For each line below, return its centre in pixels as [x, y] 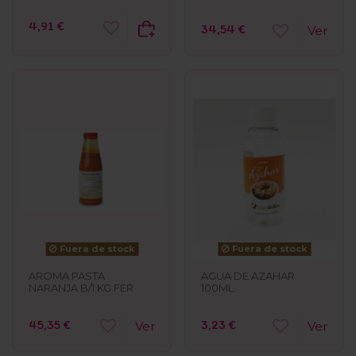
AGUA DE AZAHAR [248, 275]
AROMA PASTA [67, 275]
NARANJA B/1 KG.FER [81, 287]
